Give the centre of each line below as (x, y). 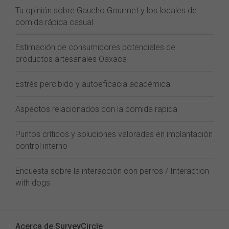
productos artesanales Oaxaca (71, 59)
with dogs (33, 183)
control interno (41, 146)
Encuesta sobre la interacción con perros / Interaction (112, 171)
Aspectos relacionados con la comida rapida (96, 109)
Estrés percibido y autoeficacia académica (93, 84)
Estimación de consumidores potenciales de (95, 47)
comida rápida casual (54, 22)
